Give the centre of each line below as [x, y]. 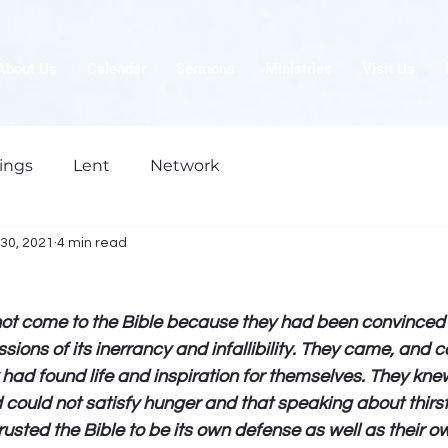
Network [185, 165]
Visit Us [388, 69]
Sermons [205, 69]
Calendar [116, 69]
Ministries [298, 69]
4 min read [92, 242]
